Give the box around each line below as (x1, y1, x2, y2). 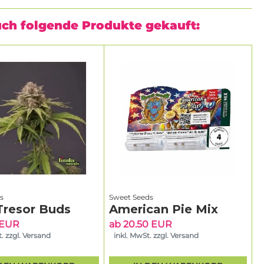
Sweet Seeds (109, 193, 154, 202)
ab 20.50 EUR (109, 219, 173, 230)
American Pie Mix (109, 202, 219, 217)
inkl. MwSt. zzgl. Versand (114, 230, 199, 240)
